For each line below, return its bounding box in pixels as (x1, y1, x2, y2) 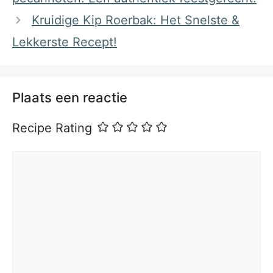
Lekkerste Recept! (12, 35, 117, 49)
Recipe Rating (12, 121, 92, 135)
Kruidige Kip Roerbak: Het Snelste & (32, 13, 239, 27)
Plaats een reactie (12, 90, 127, 105)
